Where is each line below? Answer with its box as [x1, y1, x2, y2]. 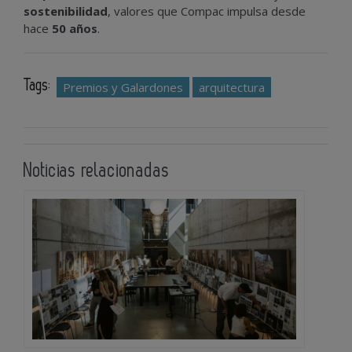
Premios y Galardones [63, 79, 183, 95]
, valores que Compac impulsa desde [108, 2, 306, 19]
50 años [52, 20, 97, 36]
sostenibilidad [24, 2, 108, 19]
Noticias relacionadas [24, 161, 170, 180]
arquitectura [199, 79, 265, 95]
